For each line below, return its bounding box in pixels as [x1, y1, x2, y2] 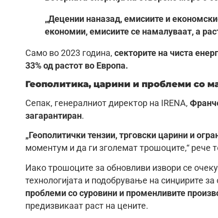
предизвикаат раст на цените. [25, 200, 148, 211]
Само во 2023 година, [25, 48, 114, 58]
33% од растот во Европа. [25, 60, 128, 71]
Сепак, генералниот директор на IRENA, [25, 98, 190, 108]
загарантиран [25, 110, 82, 121]
